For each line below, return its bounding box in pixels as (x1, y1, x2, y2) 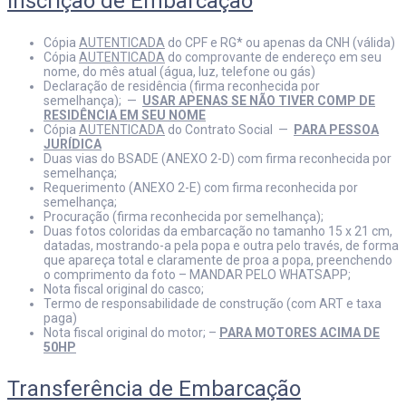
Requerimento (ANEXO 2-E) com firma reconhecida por (43, 180, 358, 195)
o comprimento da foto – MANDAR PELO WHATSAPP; (43, 267, 351, 282)
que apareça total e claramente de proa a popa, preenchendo (43, 253, 392, 267)
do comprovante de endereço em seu (165, 50, 382, 64)
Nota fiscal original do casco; (43, 282, 204, 296)
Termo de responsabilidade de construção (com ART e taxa (43, 296, 382, 311)
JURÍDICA (43, 137, 101, 151)
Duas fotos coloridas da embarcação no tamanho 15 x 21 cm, (43, 224, 392, 238)
